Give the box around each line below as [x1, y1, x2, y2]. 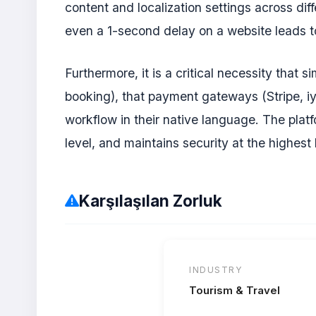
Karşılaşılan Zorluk [79, 190, 222, 210]
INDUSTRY [189, 265, 242, 276]
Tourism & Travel [189, 284, 280, 298]
